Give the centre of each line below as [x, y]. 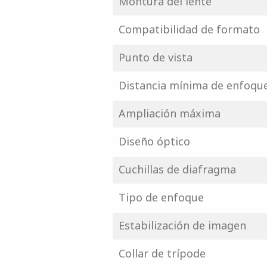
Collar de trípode [162, 253]
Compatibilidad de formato [189, 29]
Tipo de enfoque [161, 197]
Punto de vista [155, 57]
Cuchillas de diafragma [177, 169]
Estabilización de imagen [182, 225]
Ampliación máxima [169, 113]
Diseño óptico [154, 141]
